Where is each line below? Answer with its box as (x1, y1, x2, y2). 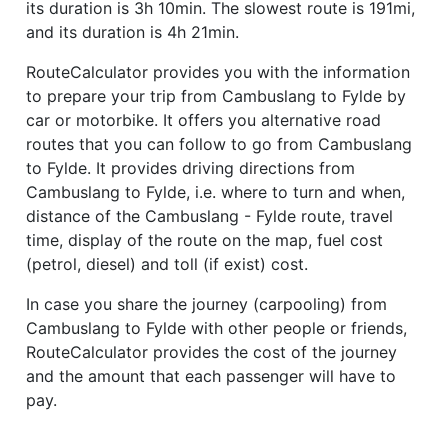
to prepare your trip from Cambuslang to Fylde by (26, 85, 406, 106)
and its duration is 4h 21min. (26, 21, 239, 42)
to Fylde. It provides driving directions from (26, 157, 355, 178)
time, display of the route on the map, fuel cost (26, 229, 383, 250)
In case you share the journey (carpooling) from (26, 293, 387, 314)
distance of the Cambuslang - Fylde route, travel (26, 205, 393, 226)
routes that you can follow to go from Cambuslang (26, 133, 412, 154)
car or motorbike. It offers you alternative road (26, 109, 381, 130)
